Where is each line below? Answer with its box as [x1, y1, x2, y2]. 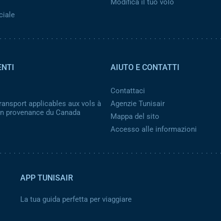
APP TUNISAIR [20, 173, 73, 183]
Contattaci [110, 86, 145, 95]
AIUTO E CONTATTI [110, 63, 180, 72]
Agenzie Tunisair [110, 99, 165, 108]
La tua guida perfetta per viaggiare [20, 195, 132, 204]
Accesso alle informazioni [110, 125, 197, 134]
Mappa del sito [110, 112, 159, 121]
